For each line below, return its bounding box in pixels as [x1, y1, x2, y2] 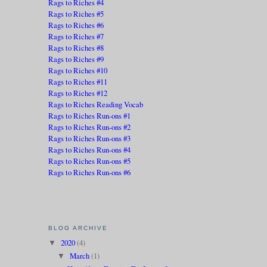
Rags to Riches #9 [48, 53, 104, 64]
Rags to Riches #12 [48, 87, 107, 98]
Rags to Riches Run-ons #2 [48, 121, 131, 132]
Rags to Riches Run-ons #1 [48, 110, 131, 121]
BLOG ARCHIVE [48, 225, 108, 232]
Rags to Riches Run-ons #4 [48, 144, 131, 155]
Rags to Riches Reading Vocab [48, 98, 143, 110]
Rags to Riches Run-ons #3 [48, 132, 131, 144]
